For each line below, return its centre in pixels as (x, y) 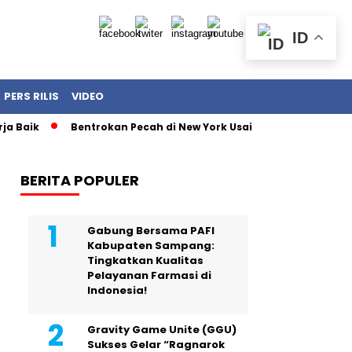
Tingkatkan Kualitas (145, 260)
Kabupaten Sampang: (151, 246)
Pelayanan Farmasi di (149, 275)
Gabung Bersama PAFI (151, 231)
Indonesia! (117, 290)
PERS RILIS (31, 96)
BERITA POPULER (80, 180)
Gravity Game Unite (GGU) (162, 330)
